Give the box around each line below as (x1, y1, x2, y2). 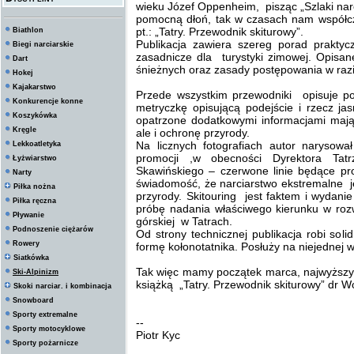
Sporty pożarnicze (13, 339, 78, 347)
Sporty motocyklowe (13, 325, 85, 333)
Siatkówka (13, 254, 49, 262)
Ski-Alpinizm (13, 268, 58, 276)
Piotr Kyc (136, 329, 180, 341)
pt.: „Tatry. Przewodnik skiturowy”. (136, 25, 303, 38)
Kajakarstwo (13, 83, 56, 91)
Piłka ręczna (13, 197, 56, 205)
